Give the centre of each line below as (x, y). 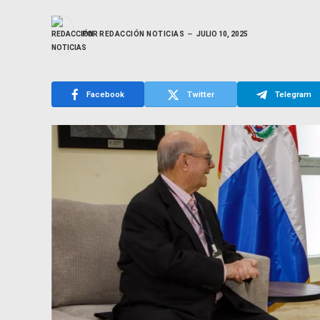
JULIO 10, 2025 (222, 34)
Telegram (293, 94)
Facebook (105, 94)
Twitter (201, 94)
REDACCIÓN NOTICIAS (142, 34)
